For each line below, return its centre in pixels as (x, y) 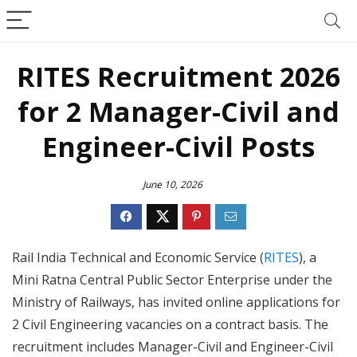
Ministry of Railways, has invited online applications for (176, 302)
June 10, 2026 (173, 184)
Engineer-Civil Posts (178, 147)
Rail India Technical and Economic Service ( (138, 257)
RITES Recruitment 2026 (178, 76)
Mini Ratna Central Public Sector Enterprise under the (172, 280)
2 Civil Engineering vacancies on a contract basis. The (170, 324)
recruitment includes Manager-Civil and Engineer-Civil (173, 347)
